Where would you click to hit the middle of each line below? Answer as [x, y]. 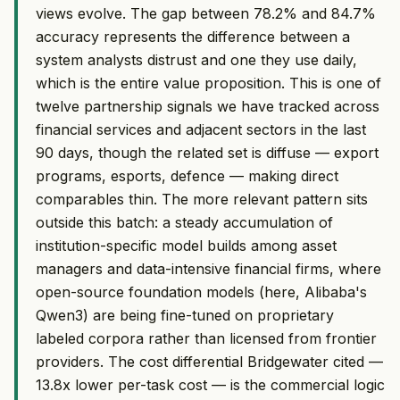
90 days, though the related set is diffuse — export [207, 152]
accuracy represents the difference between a [193, 36]
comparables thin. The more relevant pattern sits [202, 199]
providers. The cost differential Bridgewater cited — [209, 361]
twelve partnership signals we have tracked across [208, 106]
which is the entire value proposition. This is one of [208, 83]
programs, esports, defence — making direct [187, 175]
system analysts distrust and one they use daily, [196, 59]
